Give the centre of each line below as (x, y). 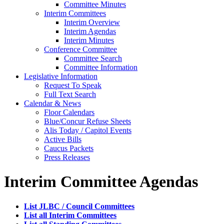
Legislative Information (61, 76)
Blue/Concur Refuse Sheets (87, 121)
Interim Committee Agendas (101, 182)
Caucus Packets (69, 148)
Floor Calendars (69, 112)
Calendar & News (52, 103)
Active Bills (63, 139)
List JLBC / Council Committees (79, 206)
